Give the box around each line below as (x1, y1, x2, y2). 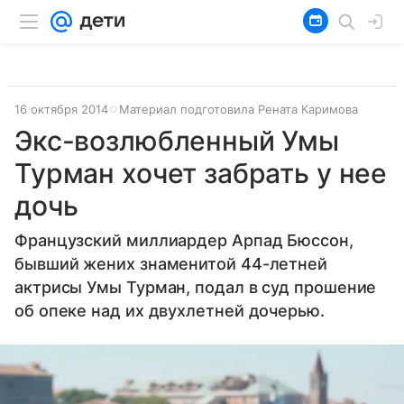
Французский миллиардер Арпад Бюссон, (14, 231, 353, 250)
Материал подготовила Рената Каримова (119, 102, 358, 116)
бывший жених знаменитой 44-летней (14, 254, 328, 273)
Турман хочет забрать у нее (14, 157, 388, 189)
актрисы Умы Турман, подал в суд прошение (14, 278, 377, 297)
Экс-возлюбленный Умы (14, 124, 340, 157)
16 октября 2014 (14, 102, 108, 116)
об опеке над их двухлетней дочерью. (14, 301, 325, 320)
